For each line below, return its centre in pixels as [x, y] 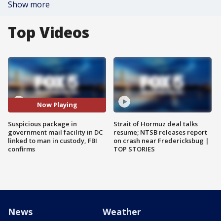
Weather [122, 211]
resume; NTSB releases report [160, 132]
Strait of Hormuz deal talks [156, 124]
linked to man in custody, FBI [53, 140]
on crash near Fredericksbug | [161, 140]
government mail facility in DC [55, 132]
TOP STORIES [134, 149]
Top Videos [49, 32]
